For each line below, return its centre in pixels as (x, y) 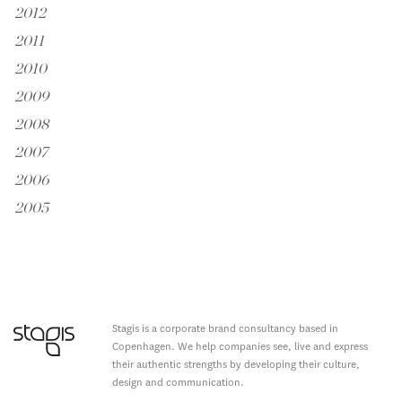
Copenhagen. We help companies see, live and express (240, 347)
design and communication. (178, 383)
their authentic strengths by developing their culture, (236, 365)
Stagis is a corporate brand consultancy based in (225, 329)
